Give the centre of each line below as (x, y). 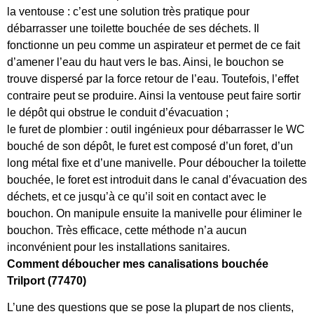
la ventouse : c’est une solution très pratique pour (128, 11)
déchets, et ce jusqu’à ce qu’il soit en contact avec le (137, 196)
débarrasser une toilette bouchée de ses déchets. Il (133, 28)
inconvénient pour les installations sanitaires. (118, 247)
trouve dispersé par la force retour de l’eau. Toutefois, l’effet (153, 78)
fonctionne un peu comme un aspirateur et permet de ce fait (153, 45)
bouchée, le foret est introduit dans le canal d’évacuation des (157, 179)
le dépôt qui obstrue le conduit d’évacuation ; (118, 112)
